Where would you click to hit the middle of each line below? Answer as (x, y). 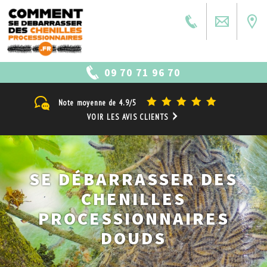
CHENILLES (133, 199)
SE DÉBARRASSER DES (133, 179)
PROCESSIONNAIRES (133, 218)
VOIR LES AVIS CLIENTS (129, 117)
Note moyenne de (89, 103)
